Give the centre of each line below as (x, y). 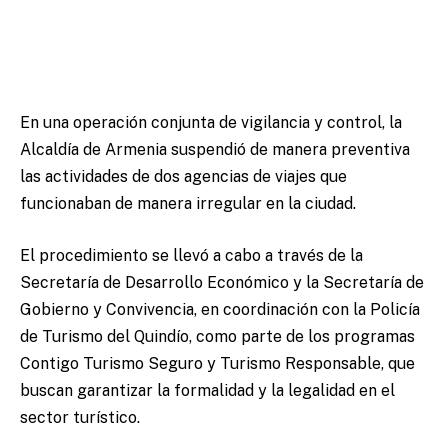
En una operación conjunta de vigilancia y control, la (211, 123)
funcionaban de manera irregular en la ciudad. (188, 204)
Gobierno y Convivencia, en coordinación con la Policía (220, 309)
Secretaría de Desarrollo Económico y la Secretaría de (222, 282)
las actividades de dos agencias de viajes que (183, 177)
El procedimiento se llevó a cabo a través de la (191, 255)
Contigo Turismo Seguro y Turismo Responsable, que (217, 363)
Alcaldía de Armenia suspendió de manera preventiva (215, 150)
